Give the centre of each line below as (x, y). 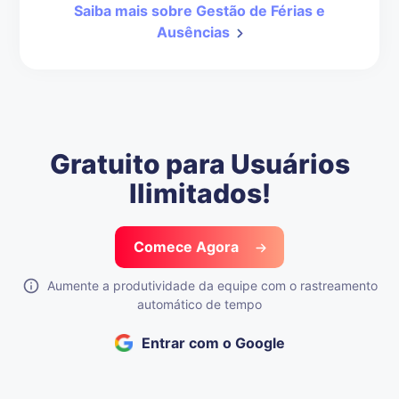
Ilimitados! (199, 194)
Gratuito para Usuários (199, 164)
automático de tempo (199, 305)
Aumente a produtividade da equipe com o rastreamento (212, 286)
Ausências (193, 33)
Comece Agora (187, 247)
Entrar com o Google (213, 343)
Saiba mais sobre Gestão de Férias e (199, 11)
